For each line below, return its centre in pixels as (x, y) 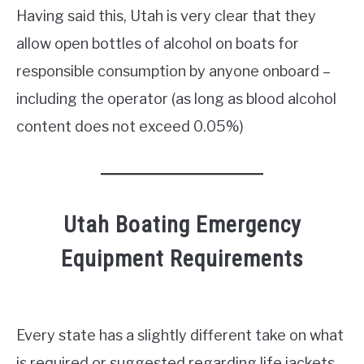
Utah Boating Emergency (182, 225)
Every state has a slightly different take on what (180, 336)
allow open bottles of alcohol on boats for (158, 44)
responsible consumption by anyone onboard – (173, 71)
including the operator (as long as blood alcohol (176, 99)
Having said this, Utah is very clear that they (166, 16)
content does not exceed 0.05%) (130, 127)
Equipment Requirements (182, 259)
